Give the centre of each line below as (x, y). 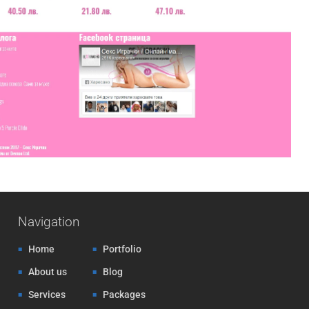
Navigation (48, 222)
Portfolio (122, 249)
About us (47, 272)
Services (47, 295)
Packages (124, 295)
